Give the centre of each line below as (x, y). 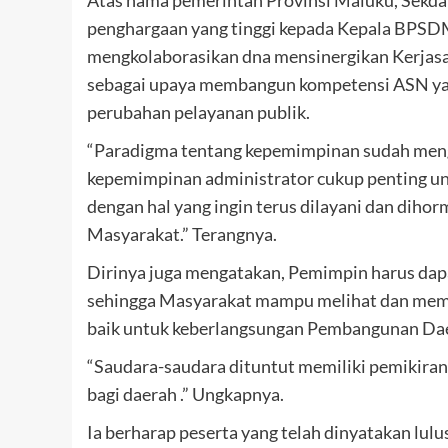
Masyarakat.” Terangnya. (182, 234)
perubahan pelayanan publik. (198, 112)
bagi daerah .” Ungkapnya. (185, 394)
